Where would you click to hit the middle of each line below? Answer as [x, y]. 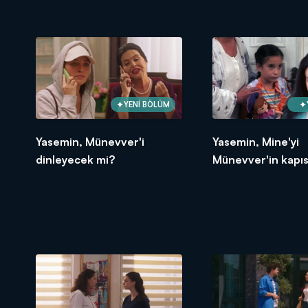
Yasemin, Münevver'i [90, 142]
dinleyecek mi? [75, 160]
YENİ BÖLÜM [146, 104]
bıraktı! [231, 178]
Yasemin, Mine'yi [255, 142]
